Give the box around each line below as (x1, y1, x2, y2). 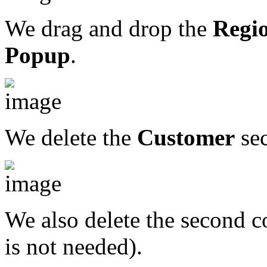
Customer (137, 125, 235, 151)
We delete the (5, 125, 137, 151)
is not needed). (5, 234, 142, 260)
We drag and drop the (5, 15, 213, 42)
